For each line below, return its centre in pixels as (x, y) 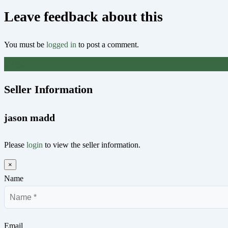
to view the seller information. (92, 145)
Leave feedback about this (83, 16)
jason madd (30, 117)
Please (15, 145)
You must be (25, 45)
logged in (61, 45)
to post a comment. (108, 45)
